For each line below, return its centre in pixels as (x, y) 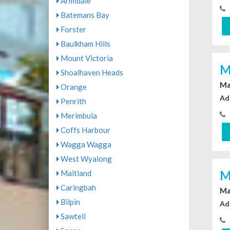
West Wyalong (85, 159)
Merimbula (78, 116)
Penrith (72, 101)
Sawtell (72, 216)
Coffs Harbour (84, 130)
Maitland (75, 173)
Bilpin (69, 202)
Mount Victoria (86, 58)
